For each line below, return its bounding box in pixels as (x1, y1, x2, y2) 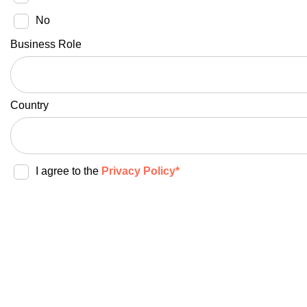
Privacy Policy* (101, 164, 180, 177)
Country (10, 99, 49, 111)
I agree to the (35, 164, 101, 177)
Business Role (10, 38, 82, 50)
